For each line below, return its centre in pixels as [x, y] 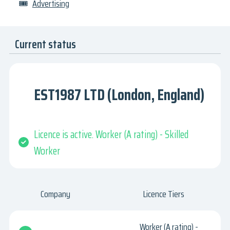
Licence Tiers [164, 194]
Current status [46, 45]
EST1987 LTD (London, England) [119, 95]
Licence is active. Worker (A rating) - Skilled [111, 135]
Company [55, 194]
